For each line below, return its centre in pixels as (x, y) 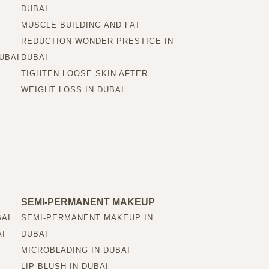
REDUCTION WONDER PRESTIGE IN (97, 41)
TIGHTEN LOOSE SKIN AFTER (84, 73)
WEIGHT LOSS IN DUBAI (72, 89)
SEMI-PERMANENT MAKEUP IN (87, 217)
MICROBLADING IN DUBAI (75, 250)
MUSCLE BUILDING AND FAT (80, 25)
